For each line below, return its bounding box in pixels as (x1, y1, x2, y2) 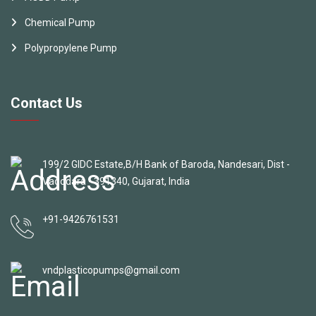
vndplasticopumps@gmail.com (42, 264, 180, 276)
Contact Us (11, 94, 83, 111)
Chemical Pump (25, 16, 95, 28)
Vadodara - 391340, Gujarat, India (42, 175, 190, 187)
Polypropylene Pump (25, 42, 117, 54)
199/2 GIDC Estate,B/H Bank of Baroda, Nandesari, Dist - (42, 158, 290, 170)
